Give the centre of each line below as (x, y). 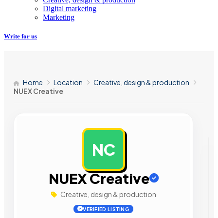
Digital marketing (70, 8)
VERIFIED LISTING (106, 209)
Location (68, 82)
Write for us (20, 36)
